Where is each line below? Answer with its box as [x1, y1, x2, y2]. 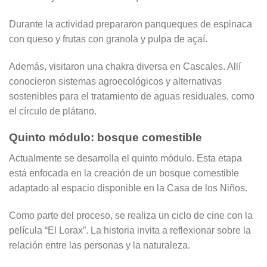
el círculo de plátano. [9, 105, 97, 116]
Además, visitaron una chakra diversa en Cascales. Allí [9, 61, 241, 72]
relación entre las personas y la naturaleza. [9, 240, 190, 250]
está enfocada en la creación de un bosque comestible [9, 167, 239, 178]
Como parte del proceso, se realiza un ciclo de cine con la [9, 210, 253, 221]
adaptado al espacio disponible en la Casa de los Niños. [9, 182, 247, 193]
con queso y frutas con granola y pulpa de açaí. [9, 33, 207, 44]
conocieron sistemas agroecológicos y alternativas [9, 76, 222, 86]
